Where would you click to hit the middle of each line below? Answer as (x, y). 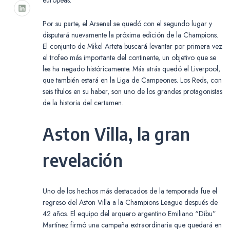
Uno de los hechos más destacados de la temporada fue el (130, 191)
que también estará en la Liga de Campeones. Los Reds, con (132, 80)
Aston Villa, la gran (116, 133)
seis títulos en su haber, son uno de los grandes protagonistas (132, 91)
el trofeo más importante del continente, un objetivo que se (129, 57)
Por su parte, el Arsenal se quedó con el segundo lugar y (127, 23)
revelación (83, 160)
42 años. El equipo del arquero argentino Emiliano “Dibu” (129, 213)
